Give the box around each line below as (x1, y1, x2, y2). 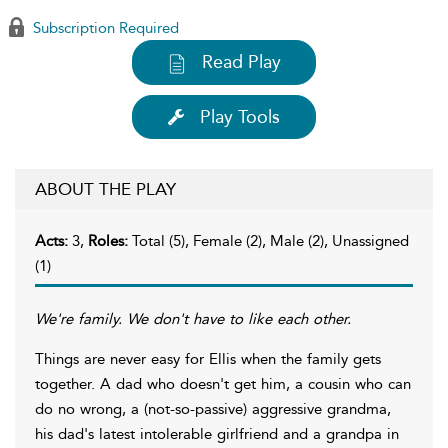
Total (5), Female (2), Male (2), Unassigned (132, 231, 409, 250)
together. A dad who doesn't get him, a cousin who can (35, 374, 411, 393)
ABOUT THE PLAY (35, 178, 176, 199)
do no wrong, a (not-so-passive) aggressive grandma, (35, 399, 391, 418)
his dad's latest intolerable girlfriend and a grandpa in (35, 424, 399, 443)
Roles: (88, 231, 132, 250)
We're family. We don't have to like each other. (35, 309, 351, 328)
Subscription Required (29, 19, 179, 37)
